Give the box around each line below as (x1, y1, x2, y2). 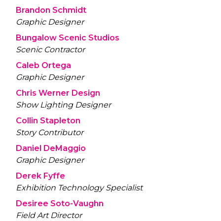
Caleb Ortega (16, 61, 71, 71)
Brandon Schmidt (16, 5, 86, 15)
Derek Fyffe (16, 171, 65, 181)
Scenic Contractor (16, 45, 85, 55)
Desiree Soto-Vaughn (16, 199, 104, 209)
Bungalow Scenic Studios (16, 33, 119, 43)
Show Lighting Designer (16, 100, 111, 110)
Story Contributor (16, 128, 83, 138)
